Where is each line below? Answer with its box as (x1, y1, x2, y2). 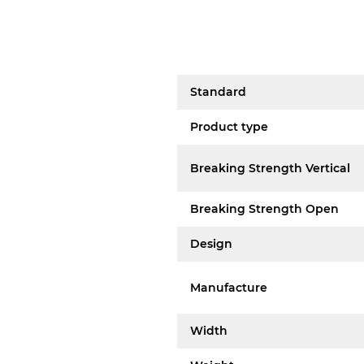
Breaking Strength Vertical (190, 160, 351, 175)
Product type (190, 119, 269, 134)
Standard (190, 84, 247, 99)
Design (190, 236, 233, 251)
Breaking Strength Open (190, 201, 340, 216)
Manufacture (190, 279, 268, 295)
